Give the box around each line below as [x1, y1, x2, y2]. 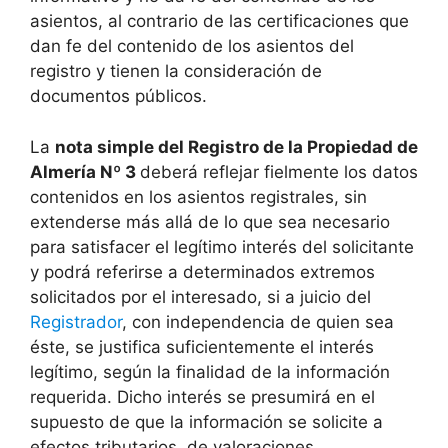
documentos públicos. [30, 86, 207, 107]
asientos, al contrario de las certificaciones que [30, 11, 409, 32]
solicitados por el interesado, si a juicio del [30, 286, 371, 307]
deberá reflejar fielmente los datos [140, 161, 418, 182]
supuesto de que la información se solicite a [30, 411, 383, 432]
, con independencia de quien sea [122, 311, 394, 332]
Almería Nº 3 [30, 161, 140, 182]
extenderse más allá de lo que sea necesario [30, 211, 390, 232]
